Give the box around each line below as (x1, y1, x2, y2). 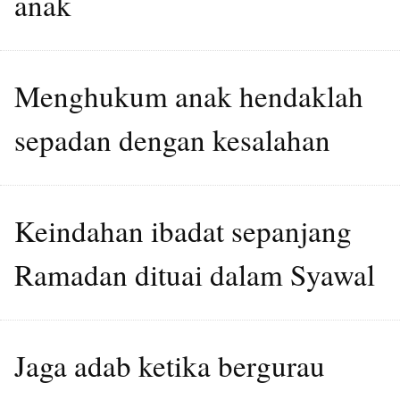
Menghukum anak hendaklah (14, 75, 363, 115)
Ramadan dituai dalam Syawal (14, 254, 375, 294)
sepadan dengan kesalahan (14, 119, 330, 159)
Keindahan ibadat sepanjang (14, 210, 352, 250)
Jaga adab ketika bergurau (14, 345, 325, 385)
